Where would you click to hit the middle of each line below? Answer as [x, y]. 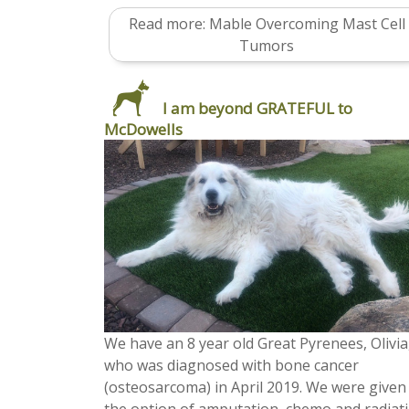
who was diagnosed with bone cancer [231, 366]
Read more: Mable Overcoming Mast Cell [267, 23]
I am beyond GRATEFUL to [257, 108]
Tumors [267, 45]
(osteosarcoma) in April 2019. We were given [255, 388]
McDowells [143, 129]
